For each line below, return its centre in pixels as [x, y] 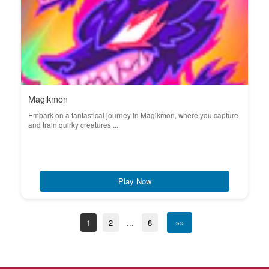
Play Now [134, 181]
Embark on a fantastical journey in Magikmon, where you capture [133, 115]
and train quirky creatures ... [73, 125]
